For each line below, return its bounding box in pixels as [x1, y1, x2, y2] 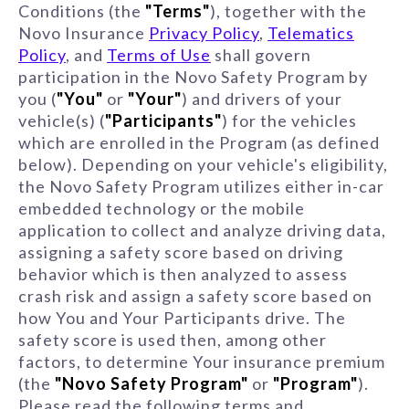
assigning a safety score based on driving [18, 242, 343, 262]
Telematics [267, 23, 354, 43]
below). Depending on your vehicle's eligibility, [18, 154, 388, 174]
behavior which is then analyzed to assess [18, 264, 348, 284]
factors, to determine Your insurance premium [18, 351, 385, 372]
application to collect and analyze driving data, [18, 220, 386, 240]
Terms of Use [107, 45, 211, 65]
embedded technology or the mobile [18, 198, 305, 218]
